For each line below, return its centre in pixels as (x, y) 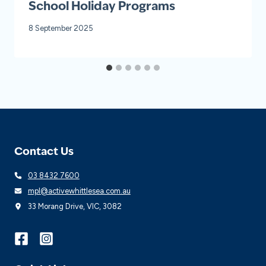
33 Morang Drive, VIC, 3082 (75, 206)
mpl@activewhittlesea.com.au (79, 191)
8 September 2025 (61, 28)
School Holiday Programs (102, 7)
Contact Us (44, 152)
